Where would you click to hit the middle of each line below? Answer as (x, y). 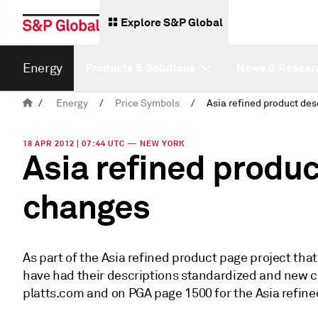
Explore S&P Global (172, 22)
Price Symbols (147, 103)
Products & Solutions (140, 68)
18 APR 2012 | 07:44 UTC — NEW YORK (104, 143)
